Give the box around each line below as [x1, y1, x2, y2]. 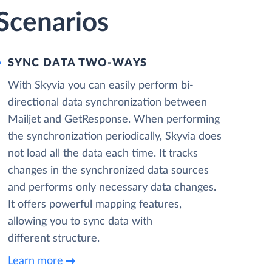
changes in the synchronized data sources [7, 165, 209, 176]
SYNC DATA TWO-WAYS [7, 58, 148, 69]
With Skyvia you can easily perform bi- [7, 80, 194, 91]
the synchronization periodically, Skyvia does [7, 131, 222, 142]
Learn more [7, 255, 63, 267]
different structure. [7, 233, 100, 244]
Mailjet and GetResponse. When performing [7, 114, 220, 125]
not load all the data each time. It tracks [7, 148, 198, 159]
